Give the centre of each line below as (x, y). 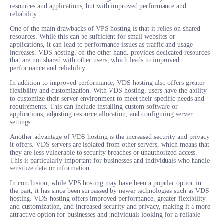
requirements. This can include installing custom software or (94, 106)
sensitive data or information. (51, 168)
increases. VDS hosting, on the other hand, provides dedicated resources (110, 52)
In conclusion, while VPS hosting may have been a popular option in (106, 183)
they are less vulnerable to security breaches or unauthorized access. (104, 152)
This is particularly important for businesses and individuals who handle (110, 160)
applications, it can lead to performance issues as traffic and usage (101, 44)
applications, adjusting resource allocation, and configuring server (101, 114)
